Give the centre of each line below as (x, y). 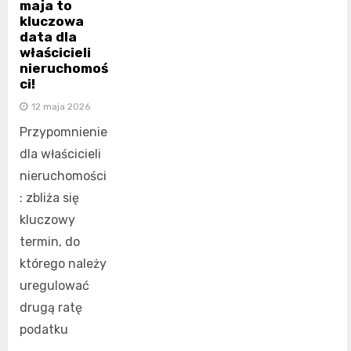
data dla (48, 36)
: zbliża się (49, 197)
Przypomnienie (63, 132)
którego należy (63, 263)
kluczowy (47, 219)
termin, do (50, 241)
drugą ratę (51, 307)
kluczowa (52, 21)
